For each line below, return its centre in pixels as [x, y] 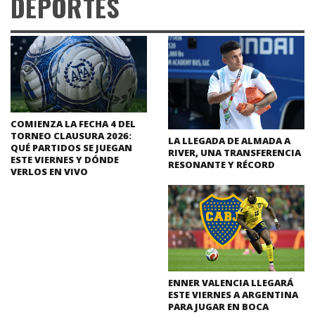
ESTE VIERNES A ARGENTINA [233, 294]
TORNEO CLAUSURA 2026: [71, 135]
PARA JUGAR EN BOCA [218, 306]
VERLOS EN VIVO [49, 171]
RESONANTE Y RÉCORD [221, 164]
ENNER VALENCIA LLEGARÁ [231, 282]
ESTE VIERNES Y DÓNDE [65, 159]
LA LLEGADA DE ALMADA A [229, 140]
